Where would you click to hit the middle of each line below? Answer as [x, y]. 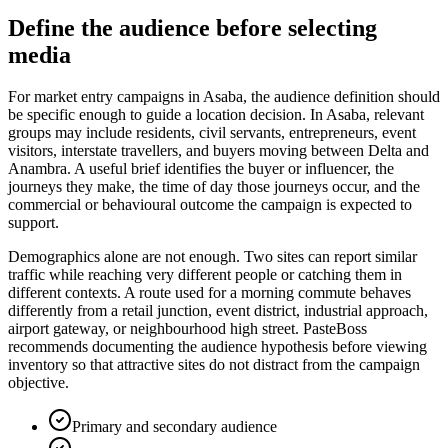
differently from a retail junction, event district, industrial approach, [218, 311]
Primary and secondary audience [174, 427]
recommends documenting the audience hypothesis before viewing [217, 347]
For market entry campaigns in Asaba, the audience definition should [224, 97]
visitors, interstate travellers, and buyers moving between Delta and [218, 151]
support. [33, 223]
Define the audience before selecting [192, 27]
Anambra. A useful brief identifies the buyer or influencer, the [201, 169]
